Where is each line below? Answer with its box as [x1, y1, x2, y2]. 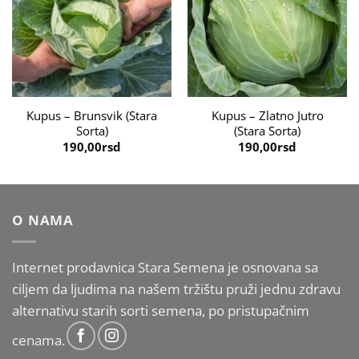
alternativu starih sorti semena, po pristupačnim [12, 301, 309, 321]
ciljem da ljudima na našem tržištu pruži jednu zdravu [12, 279, 341, 299]
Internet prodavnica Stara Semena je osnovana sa [12, 257, 318, 277]
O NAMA [12, 210, 75, 230]
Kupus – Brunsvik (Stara [26, 107, 157, 123]
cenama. [12, 330, 65, 350]
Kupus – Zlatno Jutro [211, 107, 324, 123]
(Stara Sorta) [234, 122, 301, 139]
